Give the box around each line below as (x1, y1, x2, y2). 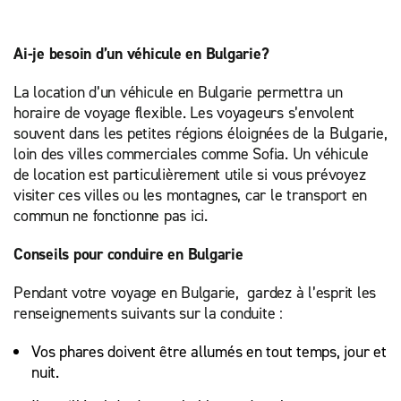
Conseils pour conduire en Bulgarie (13, 243, 243, 265)
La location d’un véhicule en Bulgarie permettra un (13, 81, 343, 103)
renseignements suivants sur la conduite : (13, 303, 283, 324)
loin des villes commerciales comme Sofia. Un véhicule (13, 143, 369, 165)
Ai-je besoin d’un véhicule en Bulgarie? (13, 43, 269, 64)
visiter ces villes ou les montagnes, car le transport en (13, 184, 367, 206)
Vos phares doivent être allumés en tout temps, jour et (31, 341, 387, 363)
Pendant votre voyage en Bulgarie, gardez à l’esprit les (13, 282, 376, 303)
